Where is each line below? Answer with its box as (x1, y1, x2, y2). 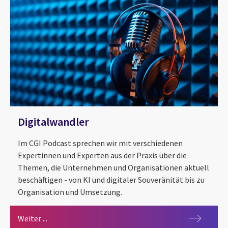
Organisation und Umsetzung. (18, 187, 122, 197)
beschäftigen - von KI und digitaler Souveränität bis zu (18, 175, 205, 185)
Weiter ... (18, 213, 47, 224)
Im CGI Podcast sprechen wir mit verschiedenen (18, 138, 183, 149)
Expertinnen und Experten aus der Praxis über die (18, 150, 187, 161)
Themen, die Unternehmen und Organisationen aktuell (18, 162, 209, 173)
